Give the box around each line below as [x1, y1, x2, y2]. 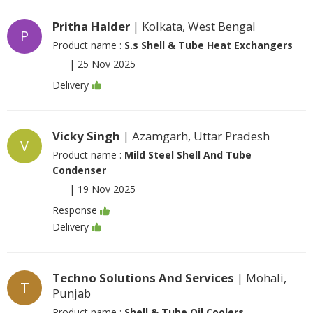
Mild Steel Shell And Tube [124, 148, 252, 162]
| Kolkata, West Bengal [130, 18, 256, 34]
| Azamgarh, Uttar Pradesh [120, 128, 270, 145]
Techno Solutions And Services [52, 269, 234, 286]
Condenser [52, 163, 106, 177]
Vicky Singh [52, 128, 120, 145]
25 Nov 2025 [78, 57, 136, 71]
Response [52, 203, 97, 217]
